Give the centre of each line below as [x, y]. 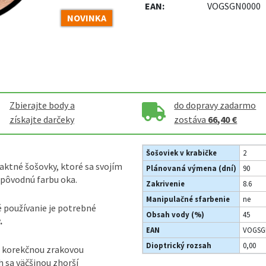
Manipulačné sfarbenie [188, 199]
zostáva [191, 119]
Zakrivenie [165, 183]
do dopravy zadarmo [215, 105]
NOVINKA [87, 18]
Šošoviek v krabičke [181, 152]
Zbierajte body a [42, 105]
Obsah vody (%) [175, 214]
